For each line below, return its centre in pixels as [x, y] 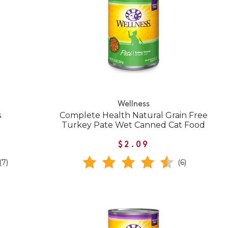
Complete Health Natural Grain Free [133, 116]
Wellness [133, 104]
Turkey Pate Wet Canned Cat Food [134, 125]
